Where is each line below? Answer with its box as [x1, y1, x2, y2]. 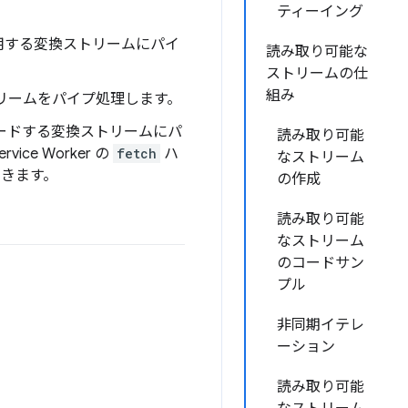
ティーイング [277, 3, 363, 21]
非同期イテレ [277, 316, 364, 334]
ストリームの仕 [266, 65, 368, 83]
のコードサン [277, 254, 364, 272]
